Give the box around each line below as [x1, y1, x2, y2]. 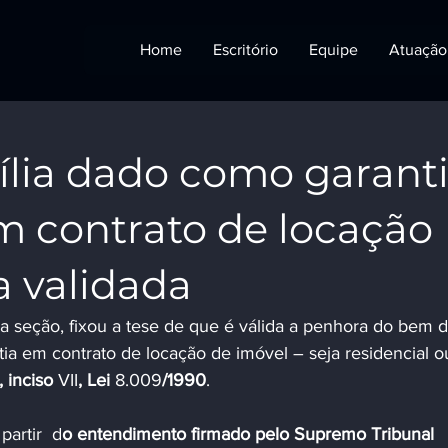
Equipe [308, 41, 358, 58]
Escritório [212, 41, 278, 58]
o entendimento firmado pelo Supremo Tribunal [62, 424, 439, 444]
